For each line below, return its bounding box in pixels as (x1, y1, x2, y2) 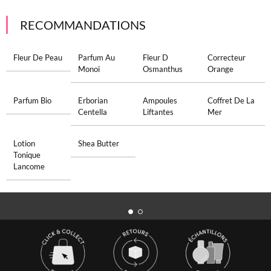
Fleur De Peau (13, 53, 62, 62)
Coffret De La (207, 96, 255, 105)
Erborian (77, 96, 108, 105)
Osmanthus (143, 64, 183, 74)
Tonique (13, 150, 41, 160)
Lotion (13, 139, 35, 148)
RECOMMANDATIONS (19, 18, 146, 32)
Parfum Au (77, 53, 115, 62)
